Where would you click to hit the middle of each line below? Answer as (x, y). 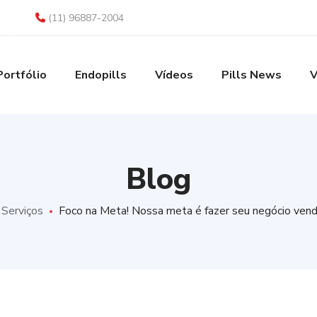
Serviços (22, 211)
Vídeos (174, 75)
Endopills (100, 75)
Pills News (251, 75)
